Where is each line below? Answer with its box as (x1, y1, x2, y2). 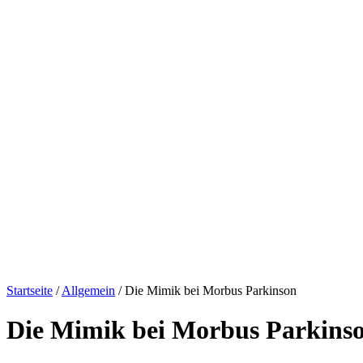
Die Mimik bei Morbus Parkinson (125, 284, 297, 297)
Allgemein (62, 284, 115, 297)
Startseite (6, 284, 53, 297)
